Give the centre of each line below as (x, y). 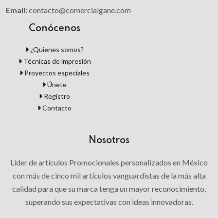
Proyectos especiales (56, 73)
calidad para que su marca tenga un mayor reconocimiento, (109, 189)
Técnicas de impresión (56, 61)
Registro (56, 96)
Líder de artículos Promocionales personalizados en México (109, 163)
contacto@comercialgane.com (80, 10)
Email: (17, 10)
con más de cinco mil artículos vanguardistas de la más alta (109, 176)
